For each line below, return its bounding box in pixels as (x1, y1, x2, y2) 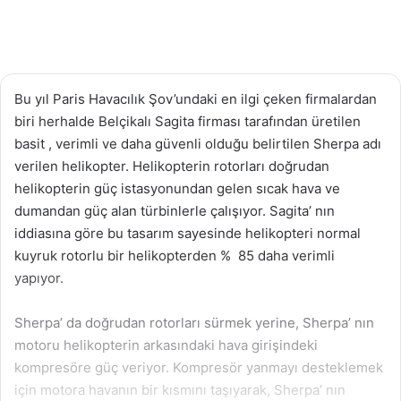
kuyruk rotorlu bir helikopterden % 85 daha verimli (14, 246, 335, 264)
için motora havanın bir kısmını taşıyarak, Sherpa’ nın (14, 380, 346, 398)
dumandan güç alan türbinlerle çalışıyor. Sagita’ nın (14, 201, 335, 219)
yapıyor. (14, 269, 64, 286)
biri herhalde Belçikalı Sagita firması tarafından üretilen (14, 112, 361, 130)
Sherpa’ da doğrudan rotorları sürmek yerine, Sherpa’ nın (14, 313, 374, 331)
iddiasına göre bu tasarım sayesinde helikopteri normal (14, 224, 361, 242)
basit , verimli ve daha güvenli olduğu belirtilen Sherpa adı (14, 134, 381, 152)
